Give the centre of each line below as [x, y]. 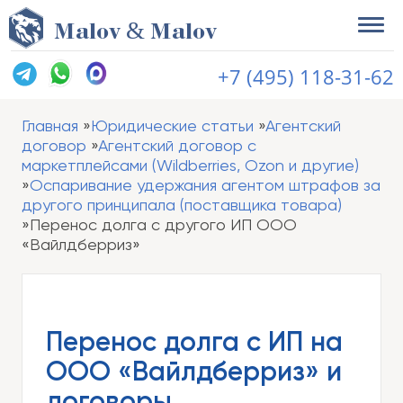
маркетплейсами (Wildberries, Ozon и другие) [190, 166]
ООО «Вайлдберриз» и [194, 373]
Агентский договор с [177, 147]
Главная [50, 127]
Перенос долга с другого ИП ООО [163, 226]
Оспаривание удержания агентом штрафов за [205, 186]
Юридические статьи [172, 127]
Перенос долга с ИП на [194, 344]
